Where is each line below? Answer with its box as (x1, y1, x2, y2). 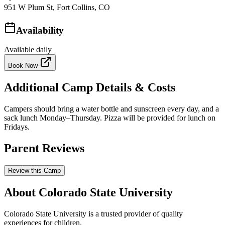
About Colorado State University (4, 185, 173, 199)
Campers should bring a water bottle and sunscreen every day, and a (4, 104, 219, 114)
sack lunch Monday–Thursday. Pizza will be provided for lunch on (4, 114, 215, 123)
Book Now (8, 62, 40, 70)
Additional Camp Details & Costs (4, 81, 175, 94)
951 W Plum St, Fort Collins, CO (4, 3, 110, 12)
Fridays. (4, 123, 30, 132)
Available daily (4, 45, 52, 54)
